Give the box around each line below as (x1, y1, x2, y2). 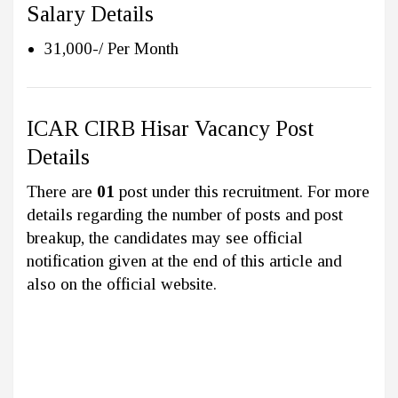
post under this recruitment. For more (115, 182, 370, 202)
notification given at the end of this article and (27, 251, 342, 271)
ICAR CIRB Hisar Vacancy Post (27, 116, 314, 141)
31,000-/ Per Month (44, 39, 183, 59)
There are (27, 182, 97, 202)
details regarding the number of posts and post (27, 205, 343, 225)
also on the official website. (27, 275, 217, 294)
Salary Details (27, 2, 154, 27)
